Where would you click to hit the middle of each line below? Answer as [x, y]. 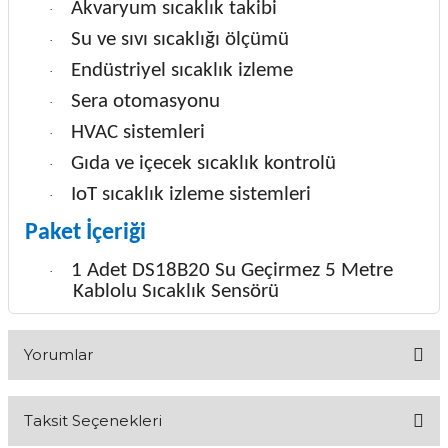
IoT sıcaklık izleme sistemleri [191, 195]
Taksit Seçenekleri [93, 421]
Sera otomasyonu [145, 102]
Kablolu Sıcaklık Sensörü [176, 292]
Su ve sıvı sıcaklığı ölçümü [180, 40]
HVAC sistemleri [138, 133]
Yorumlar [58, 355]
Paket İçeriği [85, 233]
